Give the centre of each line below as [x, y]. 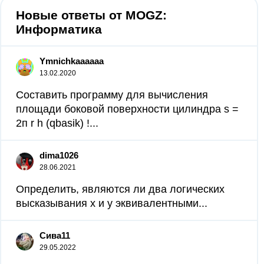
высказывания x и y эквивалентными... [112, 203]
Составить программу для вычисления [112, 95]
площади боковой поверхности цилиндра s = [127, 109]
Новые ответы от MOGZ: [91, 15]
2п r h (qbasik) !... [57, 123]
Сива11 [55, 235]
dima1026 [59, 155]
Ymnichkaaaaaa [72, 61]
